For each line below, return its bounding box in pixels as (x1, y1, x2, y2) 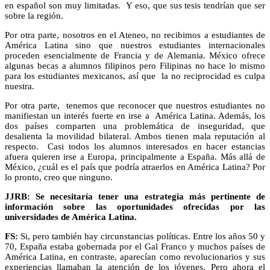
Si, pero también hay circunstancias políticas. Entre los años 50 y (18, 231, 265, 241)
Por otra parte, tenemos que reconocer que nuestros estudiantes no (5, 100, 265, 110)
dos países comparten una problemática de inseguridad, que (5, 121, 265, 131)
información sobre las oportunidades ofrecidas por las (5, 201, 265, 212)
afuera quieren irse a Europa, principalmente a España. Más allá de (5, 151, 265, 162)
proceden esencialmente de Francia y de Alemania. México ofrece (5, 50, 265, 60)
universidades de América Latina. (5, 212, 137, 222)
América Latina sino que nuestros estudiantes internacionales (5, 40, 265, 50)
